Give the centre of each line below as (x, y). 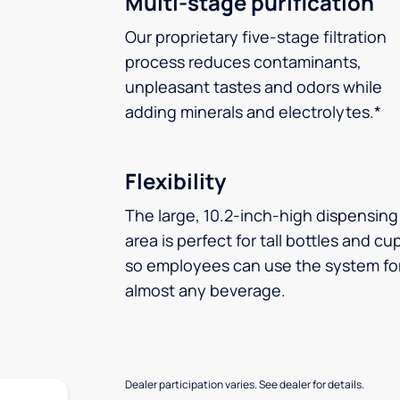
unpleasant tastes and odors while (254, 87)
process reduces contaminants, (243, 62)
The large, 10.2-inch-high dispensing (262, 215)
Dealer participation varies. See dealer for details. (245, 384)
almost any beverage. (205, 290)
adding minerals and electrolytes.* (253, 112)
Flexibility (175, 181)
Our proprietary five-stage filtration (256, 37)
